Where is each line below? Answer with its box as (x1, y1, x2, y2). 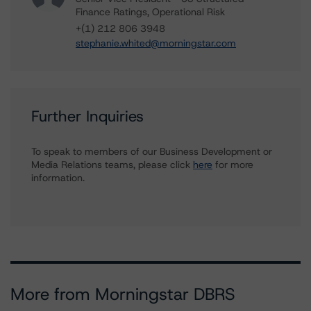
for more (212, 158, 253, 171)
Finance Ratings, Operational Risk (76, 6, 225, 18)
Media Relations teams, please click (31, 158, 193, 171)
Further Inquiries (31, 106, 144, 126)
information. (31, 171, 85, 184)
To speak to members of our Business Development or (31, 145, 272, 158)
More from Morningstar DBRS (10, 283, 235, 305)
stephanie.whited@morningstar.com (76, 37, 236, 49)
